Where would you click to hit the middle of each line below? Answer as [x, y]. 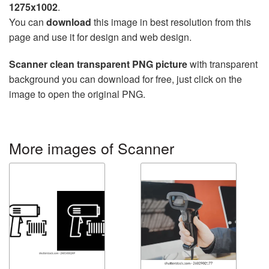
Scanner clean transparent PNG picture [98, 64]
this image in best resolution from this [171, 22]
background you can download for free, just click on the [125, 79]
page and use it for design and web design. [100, 37]
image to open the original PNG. [77, 94]
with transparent [222, 64]
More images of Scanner [92, 148]
